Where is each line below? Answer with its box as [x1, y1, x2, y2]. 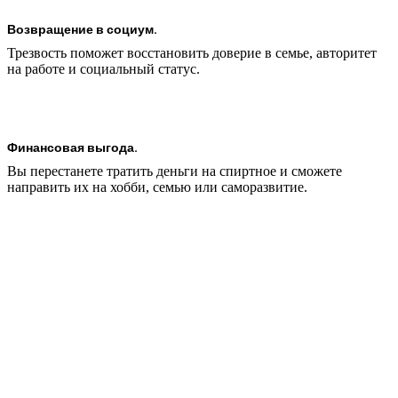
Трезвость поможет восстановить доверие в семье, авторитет [7, 45, 377, 61]
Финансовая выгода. [7, 138, 138, 156]
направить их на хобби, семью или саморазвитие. [7, 179, 307, 195]
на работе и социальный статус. [7, 61, 200, 77]
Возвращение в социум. [7, 20, 157, 38]
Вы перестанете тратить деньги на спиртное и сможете [7, 163, 342, 179]
